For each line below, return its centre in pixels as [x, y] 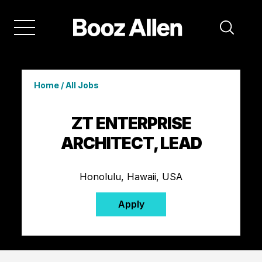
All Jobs [82, 85]
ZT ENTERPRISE [131, 123]
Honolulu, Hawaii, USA [131, 176]
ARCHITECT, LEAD [131, 143]
